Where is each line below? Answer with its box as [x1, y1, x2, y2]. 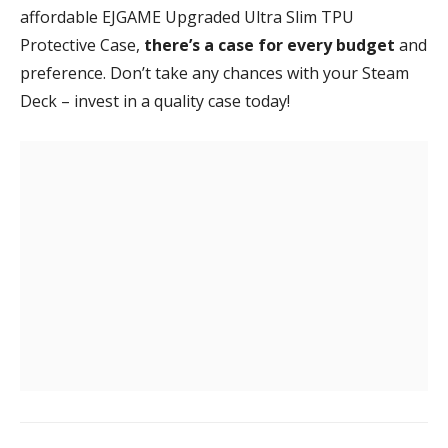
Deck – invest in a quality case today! [20, 89, 290, 112]
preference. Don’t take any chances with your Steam [20, 61, 409, 84]
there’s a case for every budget [144, 33, 399, 56]
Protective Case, [20, 33, 144, 56]
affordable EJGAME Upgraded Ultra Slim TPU [20, 5, 354, 28]
